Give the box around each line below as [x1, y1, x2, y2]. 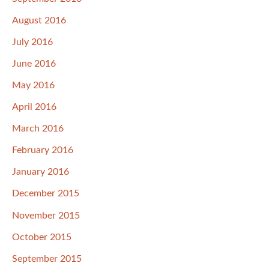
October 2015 [12, 232, 71, 242]
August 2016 [12, 15, 66, 25]
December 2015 [12, 189, 79, 199]
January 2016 [12, 167, 69, 177]
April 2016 [12, 102, 56, 112]
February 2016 [12, 145, 73, 156]
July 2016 [12, 37, 53, 47]
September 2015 [12, 253, 82, 264]
